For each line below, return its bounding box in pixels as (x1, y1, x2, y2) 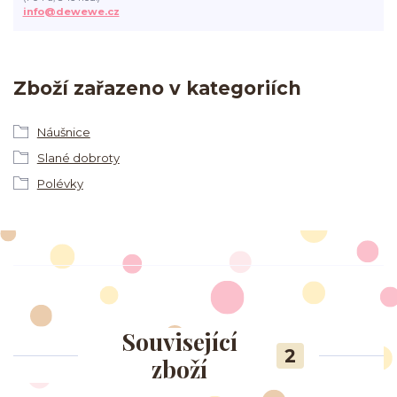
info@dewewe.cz (22, 4, 120, 18)
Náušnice (36, 124, 90, 139)
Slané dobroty (36, 150, 120, 165)
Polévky (36, 175, 83, 191)
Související (121, 326, 237, 358)
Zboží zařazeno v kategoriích (13, 77, 301, 100)
